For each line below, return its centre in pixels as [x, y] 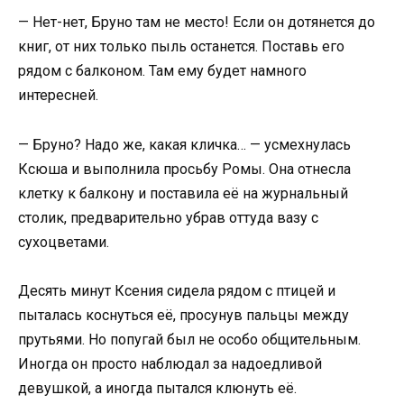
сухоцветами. [64, 242]
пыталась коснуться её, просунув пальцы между [184, 315]
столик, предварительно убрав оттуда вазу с [168, 217]
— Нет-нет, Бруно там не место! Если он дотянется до [197, 23]
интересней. [58, 96]
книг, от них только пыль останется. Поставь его [181, 47]
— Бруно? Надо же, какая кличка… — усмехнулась [184, 144]
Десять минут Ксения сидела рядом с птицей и [177, 290]
